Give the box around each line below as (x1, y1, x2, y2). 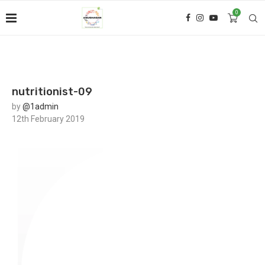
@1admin (22, 102, 59, 111)
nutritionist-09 (12, 85, 92, 98)
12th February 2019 (12, 114, 85, 124)
